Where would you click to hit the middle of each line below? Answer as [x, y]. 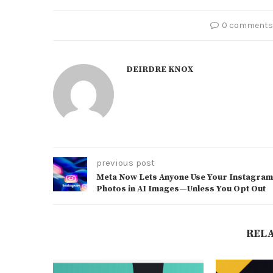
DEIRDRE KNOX [160, 70]
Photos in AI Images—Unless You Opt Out [181, 189]
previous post [126, 163]
